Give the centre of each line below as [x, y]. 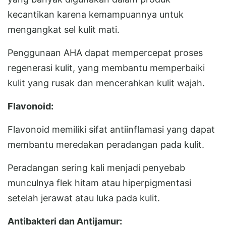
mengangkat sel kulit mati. [64, 29]
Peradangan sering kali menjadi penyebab [96, 167]
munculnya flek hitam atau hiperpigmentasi [99, 183]
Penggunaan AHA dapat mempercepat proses [105, 52]
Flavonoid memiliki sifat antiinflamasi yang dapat [111, 129]
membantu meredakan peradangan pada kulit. [106, 144]
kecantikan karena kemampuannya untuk [96, 14]
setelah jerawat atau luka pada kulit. [84, 198]
